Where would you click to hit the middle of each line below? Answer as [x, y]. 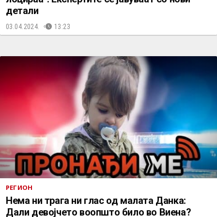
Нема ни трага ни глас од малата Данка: [96, 201]
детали [22, 11]
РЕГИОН [19, 187]
